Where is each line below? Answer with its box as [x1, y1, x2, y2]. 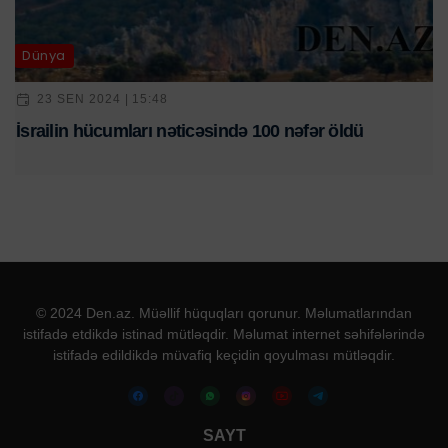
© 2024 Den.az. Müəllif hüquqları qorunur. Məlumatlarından [36, 304, 412, 321]
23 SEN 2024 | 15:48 [37, 92, 169, 107]
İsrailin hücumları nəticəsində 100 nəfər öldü [16, 120, 364, 141]
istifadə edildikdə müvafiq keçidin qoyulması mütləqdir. [53, 346, 395, 363]
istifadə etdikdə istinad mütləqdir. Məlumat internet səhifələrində [23, 325, 425, 342]
